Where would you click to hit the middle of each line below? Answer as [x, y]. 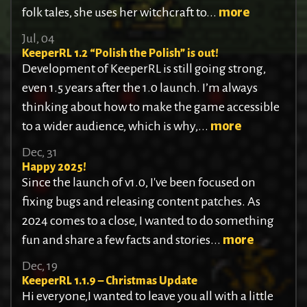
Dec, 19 [40, 266]
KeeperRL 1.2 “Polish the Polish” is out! [120, 54]
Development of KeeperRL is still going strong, [144, 69]
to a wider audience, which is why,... [116, 126]
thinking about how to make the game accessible [151, 107]
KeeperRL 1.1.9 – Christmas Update [110, 281]
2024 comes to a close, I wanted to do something [148, 221]
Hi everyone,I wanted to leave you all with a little [148, 296]
